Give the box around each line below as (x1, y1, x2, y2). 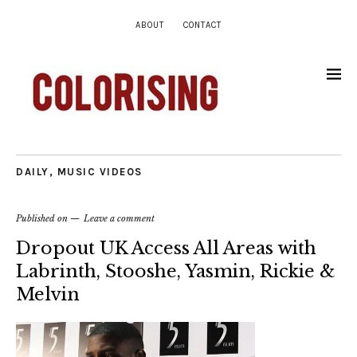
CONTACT (183, 20, 222, 30)
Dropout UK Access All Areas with (16, 237, 316, 259)
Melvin (16, 284, 80, 305)
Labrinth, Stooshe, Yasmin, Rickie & (16, 261, 335, 282)
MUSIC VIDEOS (57, 166, 143, 178)
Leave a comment (84, 213, 155, 224)
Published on (16, 213, 70, 224)
